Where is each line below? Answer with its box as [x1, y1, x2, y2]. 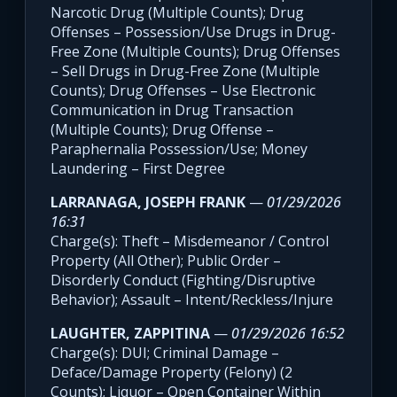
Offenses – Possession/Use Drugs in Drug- [51, 22, 336, 43]
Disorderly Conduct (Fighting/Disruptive [51, 270, 315, 291]
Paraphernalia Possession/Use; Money [51, 139, 307, 160]
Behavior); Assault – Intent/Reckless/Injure [51, 290, 333, 310]
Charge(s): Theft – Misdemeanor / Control [51, 231, 329, 252]
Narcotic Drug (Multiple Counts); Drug [51, 3, 304, 23]
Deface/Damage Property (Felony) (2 [51, 362, 292, 383]
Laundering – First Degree [51, 159, 225, 179]
